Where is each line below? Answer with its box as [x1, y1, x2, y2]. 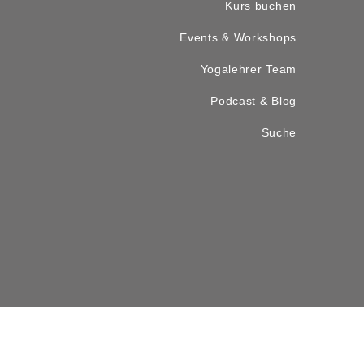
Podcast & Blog [210, 94, 297, 108]
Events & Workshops [180, 31, 297, 45]
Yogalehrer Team [200, 63, 297, 76]
